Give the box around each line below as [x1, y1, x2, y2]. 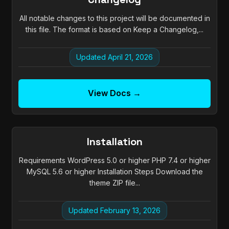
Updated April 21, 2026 [76, 53, 153, 62]
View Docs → [88, 88, 141, 99]
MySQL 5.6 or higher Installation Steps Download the [26, 167, 203, 176]
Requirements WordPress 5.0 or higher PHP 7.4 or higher [18, 156, 211, 165]
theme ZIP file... [89, 178, 140, 188]
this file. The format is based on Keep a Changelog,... [26, 25, 203, 34]
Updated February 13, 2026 [68, 206, 161, 215]
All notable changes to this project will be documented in [19, 14, 210, 23]
